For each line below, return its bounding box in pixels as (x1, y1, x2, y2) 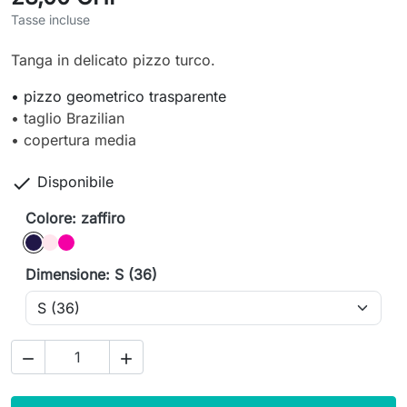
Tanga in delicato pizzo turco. (11, 51, 215, 70)
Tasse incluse (11, 12, 90, 28)
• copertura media (11, 131, 136, 150)
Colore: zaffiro (25, 209, 125, 228)
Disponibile (37, 173, 114, 192)
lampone (57, 224, 116, 243)
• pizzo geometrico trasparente (11, 87, 226, 106)
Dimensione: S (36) (25, 265, 157, 284)
